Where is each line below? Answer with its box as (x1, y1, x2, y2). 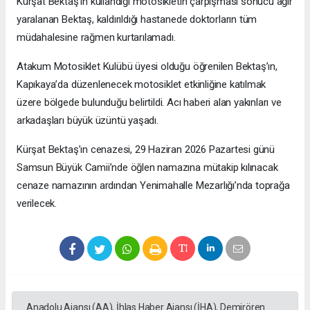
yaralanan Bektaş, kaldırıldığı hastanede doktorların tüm (17, 13, 257, 26)
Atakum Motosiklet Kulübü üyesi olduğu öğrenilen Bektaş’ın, (17, 60, 277, 73)
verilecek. (17, 197, 57, 210)
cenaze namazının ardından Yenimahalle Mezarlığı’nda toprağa (17, 179, 290, 192)
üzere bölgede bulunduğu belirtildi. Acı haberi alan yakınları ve (17, 96, 282, 109)
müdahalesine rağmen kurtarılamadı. (17, 31, 176, 44)
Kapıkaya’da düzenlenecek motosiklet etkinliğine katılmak (17, 78, 266, 91)
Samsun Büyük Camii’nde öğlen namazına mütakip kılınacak (17, 161, 278, 174)
